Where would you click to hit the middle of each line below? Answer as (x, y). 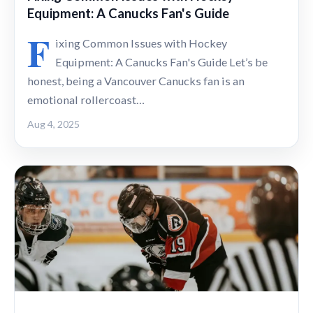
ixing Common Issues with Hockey (141, 43)
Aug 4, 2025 (53, 124)
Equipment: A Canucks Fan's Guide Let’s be (161, 61)
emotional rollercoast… (86, 99)
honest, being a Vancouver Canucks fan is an (136, 80)
